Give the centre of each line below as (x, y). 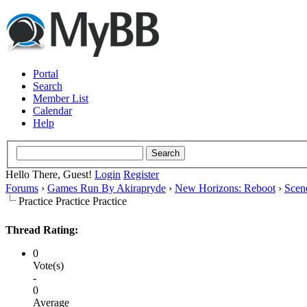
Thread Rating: (42, 230)
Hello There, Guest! (50, 174)
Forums (22, 188)
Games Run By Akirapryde (107, 188)
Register (141, 174)
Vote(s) (48, 265)
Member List (61, 98)
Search (48, 86)
